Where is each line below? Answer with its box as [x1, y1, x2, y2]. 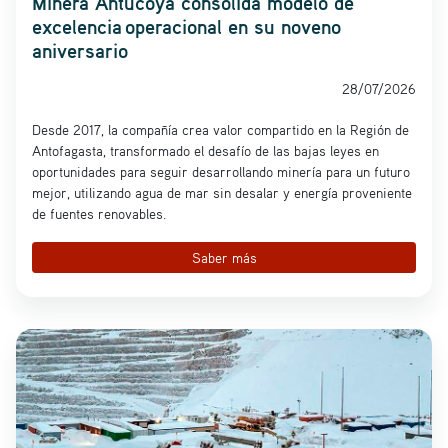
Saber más [191, 248, 257, 266]
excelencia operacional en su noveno [32, 13, 341, 39]
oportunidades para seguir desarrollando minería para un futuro [32, 163, 410, 181]
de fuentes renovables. [32, 205, 166, 223]
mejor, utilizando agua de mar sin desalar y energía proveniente [32, 184, 412, 202]
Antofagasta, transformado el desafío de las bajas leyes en [32, 142, 379, 160]
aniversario [32, 37, 128, 63]
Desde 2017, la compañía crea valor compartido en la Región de [32, 121, 409, 139]
